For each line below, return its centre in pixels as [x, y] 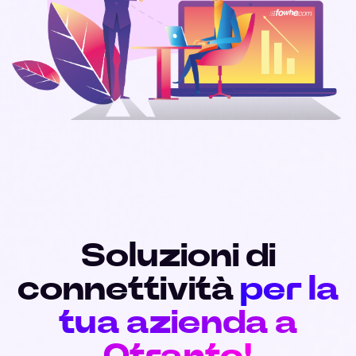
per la [289, 289]
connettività [128, 289]
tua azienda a [178, 322]
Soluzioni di [178, 255]
